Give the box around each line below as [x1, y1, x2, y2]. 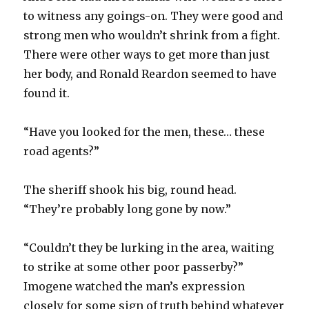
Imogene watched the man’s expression [23, 279, 246, 293]
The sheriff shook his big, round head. [23, 182, 237, 197]
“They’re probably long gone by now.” [23, 201, 232, 216]
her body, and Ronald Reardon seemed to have [23, 66, 277, 81]
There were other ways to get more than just [23, 47, 270, 61]
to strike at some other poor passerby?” [23, 259, 244, 274]
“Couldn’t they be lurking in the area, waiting [23, 240, 275, 255]
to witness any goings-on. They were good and [23, 8, 283, 23]
